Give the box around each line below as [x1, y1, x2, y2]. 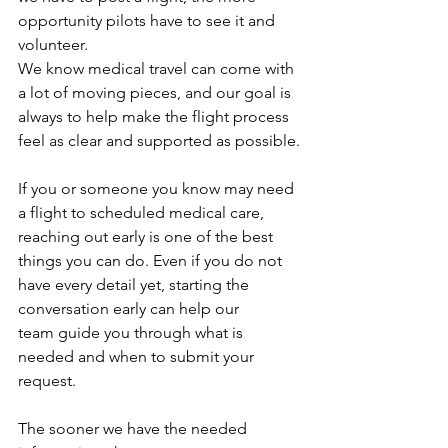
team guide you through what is [18, 322, 247, 342]
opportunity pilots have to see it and [18, 10, 279, 30]
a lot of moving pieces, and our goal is [18, 82, 295, 102]
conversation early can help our [18, 298, 243, 318]
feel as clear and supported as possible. [18, 130, 300, 150]
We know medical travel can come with [18, 58, 298, 78]
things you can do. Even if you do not [18, 250, 286, 270]
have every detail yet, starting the [18, 274, 253, 294]
